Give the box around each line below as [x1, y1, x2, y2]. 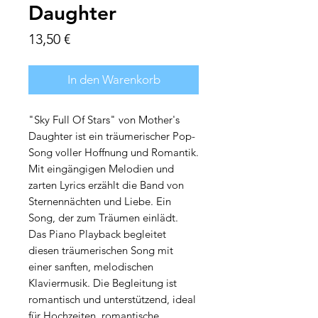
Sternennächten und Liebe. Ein [28, 194, 171, 209]
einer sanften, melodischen [28, 260, 153, 274]
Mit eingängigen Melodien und [28, 162, 174, 176]
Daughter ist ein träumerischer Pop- [28, 129, 195, 143]
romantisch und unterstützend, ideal [28, 292, 196, 307]
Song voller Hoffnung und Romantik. [28, 146, 199, 160]
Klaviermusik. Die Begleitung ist [28, 276, 177, 290]
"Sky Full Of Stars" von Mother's [28, 113, 180, 127]
